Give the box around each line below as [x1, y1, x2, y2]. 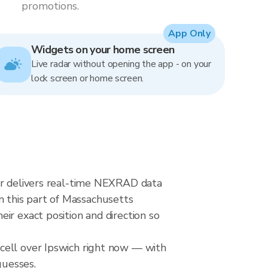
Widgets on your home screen [31, 42, 175, 57]
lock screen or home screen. [31, 72, 144, 85]
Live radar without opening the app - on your [31, 57, 212, 71]
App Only [168, 27, 211, 40]
